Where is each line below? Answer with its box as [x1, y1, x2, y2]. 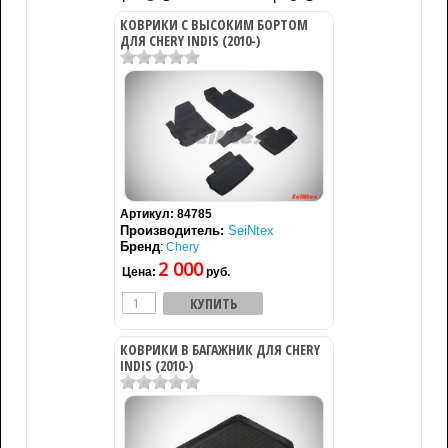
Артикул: [120, 207, 177, 221]
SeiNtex [228, 223, 274, 238]
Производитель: [120, 223, 228, 238]
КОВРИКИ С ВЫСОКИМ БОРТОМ [120, 15, 308, 34]
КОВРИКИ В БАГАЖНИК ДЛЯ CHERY [120, 340, 320, 359]
